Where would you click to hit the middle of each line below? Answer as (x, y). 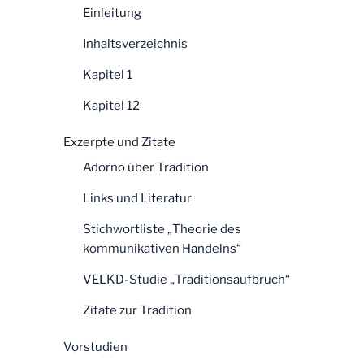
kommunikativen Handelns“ (162, 249)
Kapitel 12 (111, 106)
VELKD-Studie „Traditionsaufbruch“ (186, 280)
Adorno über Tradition (146, 168)
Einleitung (112, 13)
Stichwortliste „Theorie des (162, 230)
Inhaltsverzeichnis (135, 44)
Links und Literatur (137, 199)
